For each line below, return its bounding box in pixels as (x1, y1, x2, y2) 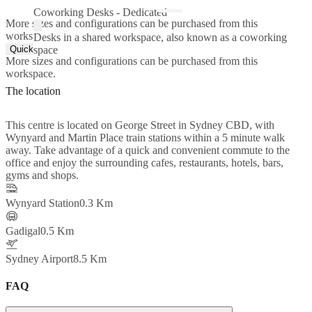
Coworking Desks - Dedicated (33, 6, 167, 19)
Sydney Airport (6, 253, 73, 265)
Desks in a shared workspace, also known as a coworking (33, 31, 287, 44)
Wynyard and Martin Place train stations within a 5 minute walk (6, 132, 285, 144)
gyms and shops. (6, 169, 79, 182)
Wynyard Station (6, 197, 79, 210)
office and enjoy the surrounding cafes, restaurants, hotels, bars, (6, 157, 283, 169)
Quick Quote (10, 44, 61, 55)
